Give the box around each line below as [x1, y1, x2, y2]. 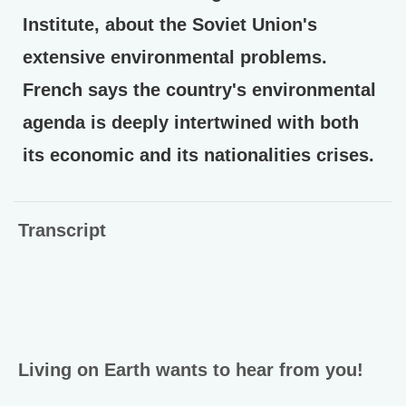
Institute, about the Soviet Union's [23, 14, 317, 34]
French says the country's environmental [23, 80, 376, 100]
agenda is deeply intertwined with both [23, 112, 359, 132]
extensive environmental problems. [23, 47, 327, 67]
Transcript [18, 220, 106, 240]
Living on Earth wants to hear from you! [18, 360, 363, 380]
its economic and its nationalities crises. [23, 145, 374, 165]
